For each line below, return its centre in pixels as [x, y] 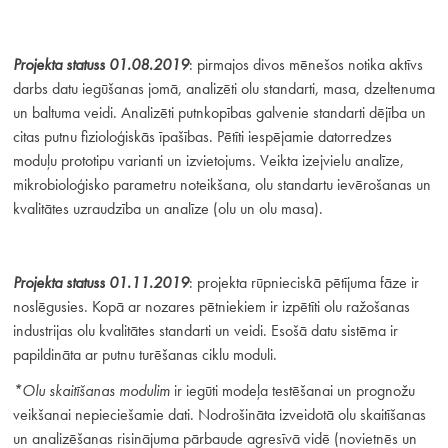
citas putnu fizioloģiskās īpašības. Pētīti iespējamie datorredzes [202, 137]
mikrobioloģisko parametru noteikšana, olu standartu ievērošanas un [221, 185]
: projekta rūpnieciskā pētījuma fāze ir [303, 282]
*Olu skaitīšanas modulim [91, 391]
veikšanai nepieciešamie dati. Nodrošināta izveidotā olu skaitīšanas [219, 415]
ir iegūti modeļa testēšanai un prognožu [292, 391]
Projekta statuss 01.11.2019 [100, 282]
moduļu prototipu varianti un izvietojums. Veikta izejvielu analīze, [208, 161]
